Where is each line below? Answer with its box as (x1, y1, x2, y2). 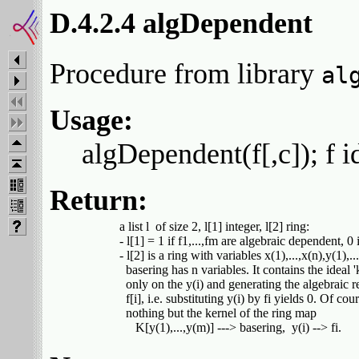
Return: (50, 184, 147, 217)
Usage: (50, 104, 133, 137)
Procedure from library (50, 58, 321, 91)
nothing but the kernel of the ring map (91, 306, 317, 321)
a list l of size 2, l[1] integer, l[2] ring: (91, 220, 309, 234)
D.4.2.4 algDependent (50, 7, 313, 39)
